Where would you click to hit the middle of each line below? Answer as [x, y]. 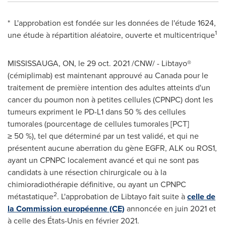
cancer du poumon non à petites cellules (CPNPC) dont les [110, 100]
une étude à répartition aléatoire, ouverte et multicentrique [111, 35]
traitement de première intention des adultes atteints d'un [109, 88]
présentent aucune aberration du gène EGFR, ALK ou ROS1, [112, 148]
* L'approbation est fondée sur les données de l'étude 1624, [112, 23]
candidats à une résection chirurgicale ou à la [87, 172]
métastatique [31, 196]
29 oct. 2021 [108, 63]
